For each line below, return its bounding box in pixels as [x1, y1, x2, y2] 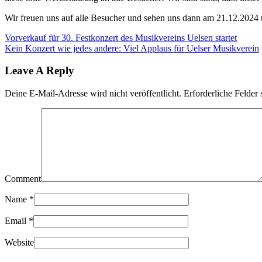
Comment [5, 174, 41, 184]
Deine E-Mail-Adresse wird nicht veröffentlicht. [5, 88, 181, 99]
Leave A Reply [5, 64, 74, 77]
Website [5, 237, 34, 248]
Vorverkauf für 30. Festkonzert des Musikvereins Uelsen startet [5, 32, 237, 43]
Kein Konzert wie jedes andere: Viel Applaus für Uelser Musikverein [5, 43, 259, 53]
